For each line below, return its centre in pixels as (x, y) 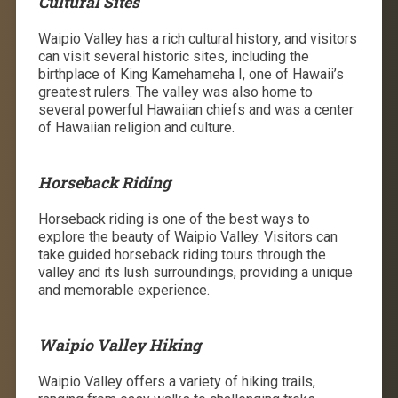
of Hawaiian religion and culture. (136, 127)
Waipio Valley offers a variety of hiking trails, (176, 381)
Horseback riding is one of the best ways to (174, 219)
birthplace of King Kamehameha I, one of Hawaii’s (191, 74)
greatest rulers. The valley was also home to (175, 92)
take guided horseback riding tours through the (182, 254)
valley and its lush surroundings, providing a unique (195, 272)
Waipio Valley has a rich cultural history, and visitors (197, 38)
